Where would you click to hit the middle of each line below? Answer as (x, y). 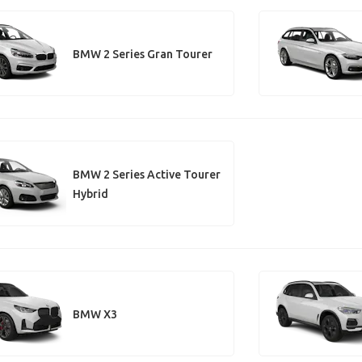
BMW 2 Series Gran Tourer (142, 54)
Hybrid (90, 194)
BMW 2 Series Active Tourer (146, 174)
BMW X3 (95, 314)
